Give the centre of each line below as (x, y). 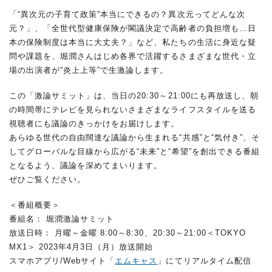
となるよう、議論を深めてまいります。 (86, 165)
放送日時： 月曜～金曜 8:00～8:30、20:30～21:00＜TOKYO (127, 233)
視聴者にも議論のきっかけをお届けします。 (94, 123)
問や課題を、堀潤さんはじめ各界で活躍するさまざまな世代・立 (133, 56)
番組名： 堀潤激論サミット (62, 219)
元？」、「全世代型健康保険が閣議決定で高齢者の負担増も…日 (133, 28)
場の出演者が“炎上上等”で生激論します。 (89, 70)
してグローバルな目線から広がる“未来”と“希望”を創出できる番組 (134, 151)
